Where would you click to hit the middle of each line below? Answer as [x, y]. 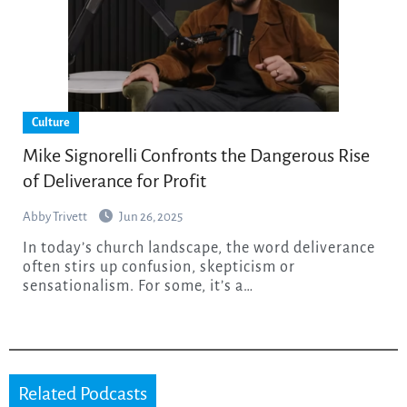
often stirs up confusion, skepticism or [159, 267]
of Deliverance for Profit [114, 180]
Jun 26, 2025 [150, 216]
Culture [50, 122]
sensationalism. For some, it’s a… [138, 286]
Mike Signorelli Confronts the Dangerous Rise [196, 155]
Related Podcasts [82, 393]
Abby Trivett [55, 216]
